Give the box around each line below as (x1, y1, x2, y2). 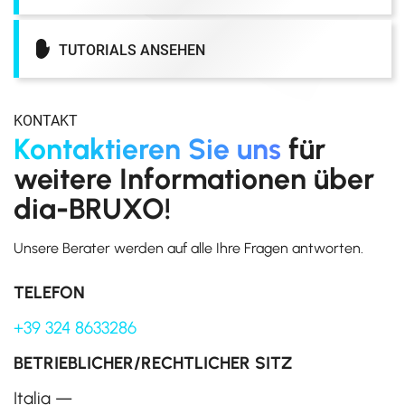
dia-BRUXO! (14, 192, 171, 227)
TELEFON (14, 282, 85, 304)
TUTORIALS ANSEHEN (59, 41, 205, 59)
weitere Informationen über (14, 162, 374, 197)
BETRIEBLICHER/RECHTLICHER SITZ (14, 353, 292, 374)
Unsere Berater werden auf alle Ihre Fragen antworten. (14, 240, 363, 258)
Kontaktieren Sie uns (14, 132, 281, 167)
